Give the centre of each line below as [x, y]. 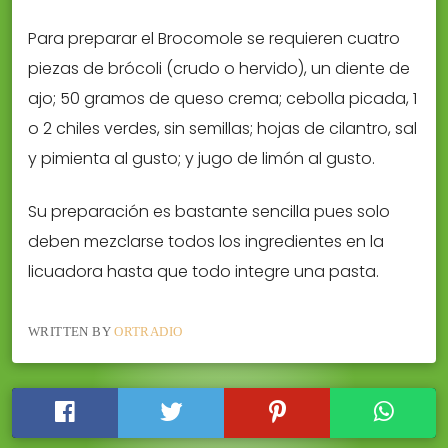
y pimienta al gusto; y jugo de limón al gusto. [201, 159]
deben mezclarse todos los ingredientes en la [206, 241]
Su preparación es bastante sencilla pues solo [209, 211]
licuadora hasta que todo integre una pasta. [203, 271]
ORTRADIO [148, 331]
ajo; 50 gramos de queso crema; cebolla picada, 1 [222, 99]
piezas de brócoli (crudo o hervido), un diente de [219, 69]
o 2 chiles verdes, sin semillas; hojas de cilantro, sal [222, 129]
